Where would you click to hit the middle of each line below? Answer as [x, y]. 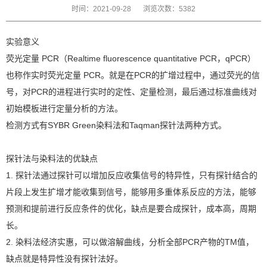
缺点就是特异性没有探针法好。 [64, 258]
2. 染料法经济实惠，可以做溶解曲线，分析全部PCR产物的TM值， [130, 242]
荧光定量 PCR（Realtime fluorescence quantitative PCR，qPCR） [131, 58]
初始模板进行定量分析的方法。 [64, 108]
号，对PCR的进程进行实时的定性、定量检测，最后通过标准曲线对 [131, 91]
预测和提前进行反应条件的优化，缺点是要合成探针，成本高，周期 [131, 208]
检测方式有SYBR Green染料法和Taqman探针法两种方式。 [116, 125]
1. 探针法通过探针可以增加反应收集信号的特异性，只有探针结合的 [132, 175]
